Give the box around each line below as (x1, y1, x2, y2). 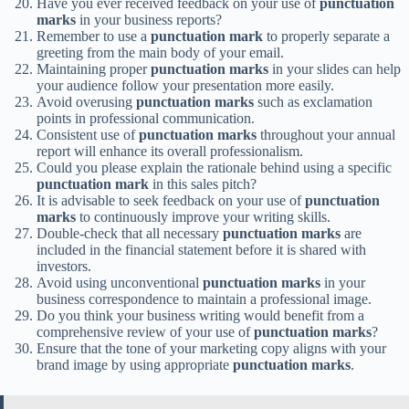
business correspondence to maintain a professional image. (37, 291, 372, 308)
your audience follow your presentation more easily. (37, 78, 334, 94)
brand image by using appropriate (37, 357, 233, 373)
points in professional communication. (37, 110, 255, 127)
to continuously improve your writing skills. (76, 209, 330, 225)
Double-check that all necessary (37, 225, 223, 242)
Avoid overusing (37, 94, 136, 110)
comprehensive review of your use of (37, 324, 254, 341)
